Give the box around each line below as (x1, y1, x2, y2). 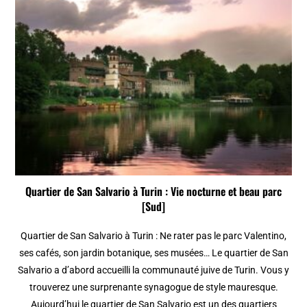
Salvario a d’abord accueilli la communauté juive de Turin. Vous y (18, 265, 289, 276)
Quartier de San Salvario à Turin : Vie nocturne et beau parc (25, 183, 282, 200)
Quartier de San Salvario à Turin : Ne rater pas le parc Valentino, (21, 230, 286, 242)
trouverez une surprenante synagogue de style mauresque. (29, 282, 278, 293)
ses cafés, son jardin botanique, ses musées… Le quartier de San (19, 247, 288, 259)
